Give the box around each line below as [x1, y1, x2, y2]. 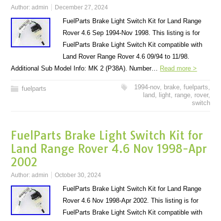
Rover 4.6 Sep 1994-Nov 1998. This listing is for [63, 29, 200, 37]
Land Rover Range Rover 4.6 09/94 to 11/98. [63, 53, 190, 60]
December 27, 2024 [55, 4, 109, 11]
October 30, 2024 [55, 172, 102, 179]
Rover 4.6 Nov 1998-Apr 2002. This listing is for [63, 197, 199, 204]
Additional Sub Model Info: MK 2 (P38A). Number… [11, 65, 160, 72]
